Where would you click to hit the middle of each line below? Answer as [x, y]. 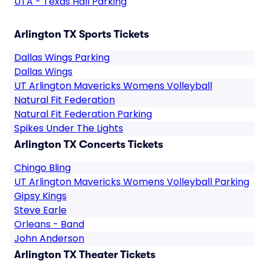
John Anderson [49, 238]
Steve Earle [40, 210]
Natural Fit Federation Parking [83, 114]
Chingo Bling [42, 168]
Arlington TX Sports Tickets [82, 34]
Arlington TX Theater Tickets [85, 255]
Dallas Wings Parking [62, 57]
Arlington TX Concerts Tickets [89, 144]
